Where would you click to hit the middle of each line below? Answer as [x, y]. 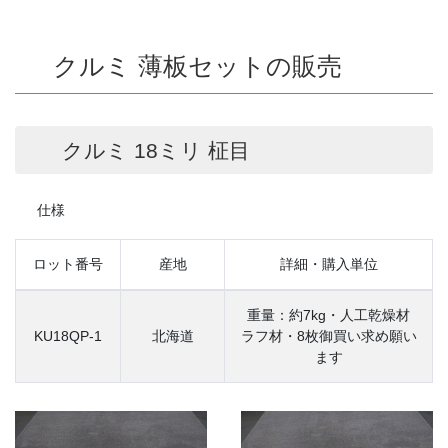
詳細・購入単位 [328, 263]
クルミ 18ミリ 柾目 [152, 151]
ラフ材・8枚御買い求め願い [328, 335]
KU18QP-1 [68, 335]
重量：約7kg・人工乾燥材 [328, 314]
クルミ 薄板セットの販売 [193, 66]
